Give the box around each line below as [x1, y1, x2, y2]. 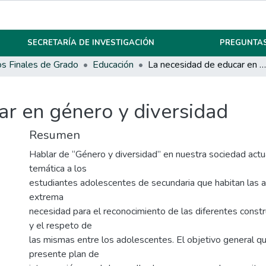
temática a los [29, 162, 87, 176]
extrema [29, 191, 64, 204]
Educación [93, 58, 134, 71]
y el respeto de [29, 219, 92, 233]
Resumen [29, 127, 80, 144]
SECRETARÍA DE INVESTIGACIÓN [27, 37, 155, 48]
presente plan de [29, 248, 99, 261]
